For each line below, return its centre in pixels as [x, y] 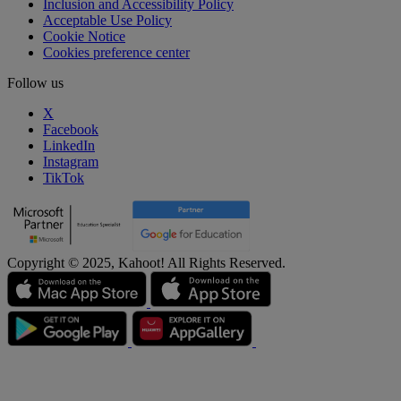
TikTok [64, 178]
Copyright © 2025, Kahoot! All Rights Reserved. [146, 263]
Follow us [35, 83]
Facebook [71, 130]
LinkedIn [69, 146]
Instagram [71, 162]
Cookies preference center [116, 53]
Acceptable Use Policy [107, 21]
